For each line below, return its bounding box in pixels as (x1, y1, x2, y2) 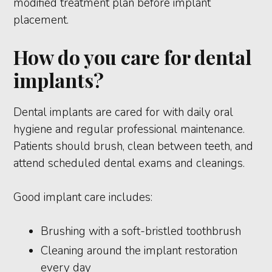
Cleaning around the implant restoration (41, 243, 238, 259)
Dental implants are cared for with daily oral (13, 104, 234, 121)
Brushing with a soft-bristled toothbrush (41, 223, 242, 240)
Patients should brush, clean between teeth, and (13, 138, 254, 155)
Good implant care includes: (13, 189, 153, 206)
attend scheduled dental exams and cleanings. (13, 155, 245, 172)
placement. (13, 12, 69, 29)
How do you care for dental (13, 44, 252, 70)
